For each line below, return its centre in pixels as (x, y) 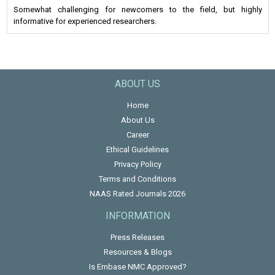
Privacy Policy (137, 165)
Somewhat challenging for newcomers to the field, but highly (137, 10)
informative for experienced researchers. (85, 21)
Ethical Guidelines (137, 150)
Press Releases (137, 238)
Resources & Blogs (137, 252)
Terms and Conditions (137, 179)
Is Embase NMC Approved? (137, 267)
